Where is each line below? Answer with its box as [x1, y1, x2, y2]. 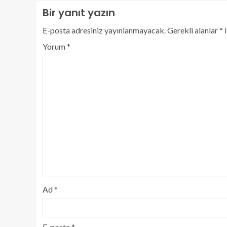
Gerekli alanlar [167, 25, 219, 35]
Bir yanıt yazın [43, 5, 115, 20]
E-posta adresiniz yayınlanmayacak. [43, 25, 166, 35]
